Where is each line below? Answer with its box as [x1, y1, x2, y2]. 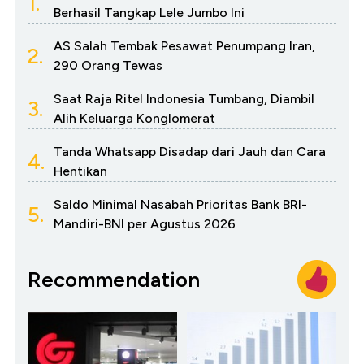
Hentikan [54, 163, 107, 180]
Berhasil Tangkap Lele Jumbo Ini [54, 5, 245, 21]
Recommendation [28, 266, 200, 292]
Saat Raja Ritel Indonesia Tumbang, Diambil [54, 91, 314, 107]
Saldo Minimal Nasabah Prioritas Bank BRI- [54, 197, 307, 213]
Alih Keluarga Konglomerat [54, 110, 215, 127]
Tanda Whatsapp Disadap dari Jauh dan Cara [54, 144, 326, 160]
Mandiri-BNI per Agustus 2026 [54, 216, 236, 232]
